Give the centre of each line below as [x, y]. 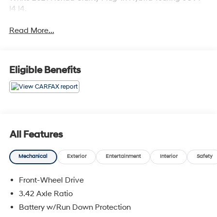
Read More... [31, 31]
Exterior [77, 157]
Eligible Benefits [45, 70]
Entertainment [123, 157]
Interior [169, 157]
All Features [36, 134]
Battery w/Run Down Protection [75, 207]
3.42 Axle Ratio [46, 194]
